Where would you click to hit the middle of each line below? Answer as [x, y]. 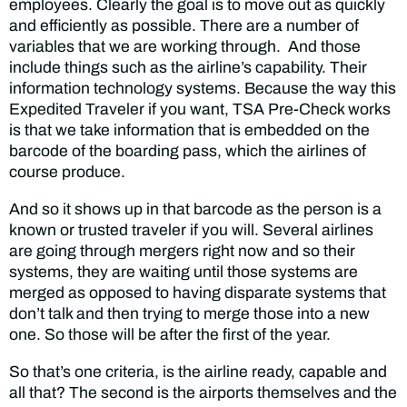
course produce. [67, 173]
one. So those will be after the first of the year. [170, 334]
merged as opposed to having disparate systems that [198, 293]
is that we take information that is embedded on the [189, 131]
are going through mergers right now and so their [182, 251]
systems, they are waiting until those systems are [184, 272]
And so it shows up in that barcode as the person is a [195, 209]
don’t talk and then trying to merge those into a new [189, 313]
